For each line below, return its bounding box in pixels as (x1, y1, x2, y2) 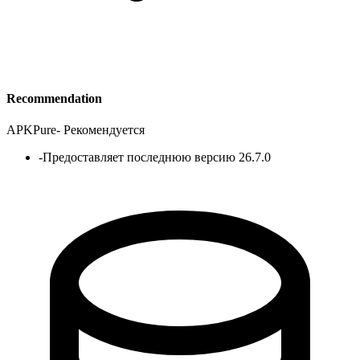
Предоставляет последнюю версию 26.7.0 (43, 149, 271, 164)
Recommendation (6, 91, 102, 105)
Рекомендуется (63, 122, 145, 137)
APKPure (6, 122, 56, 137)
